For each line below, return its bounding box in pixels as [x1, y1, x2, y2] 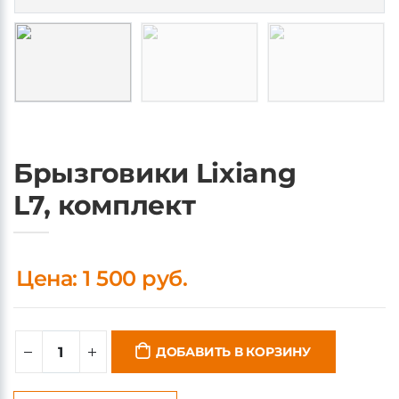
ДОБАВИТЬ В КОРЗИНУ [155, 344, 312, 360]
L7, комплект [13, 189, 196, 222]
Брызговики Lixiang [13, 157, 297, 190]
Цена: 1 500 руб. [16, 265, 188, 291]
